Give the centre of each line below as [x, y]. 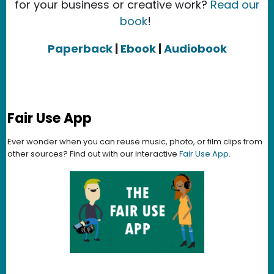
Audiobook [195, 48]
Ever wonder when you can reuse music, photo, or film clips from [135, 141]
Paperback [81, 48]
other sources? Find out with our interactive [93, 154]
